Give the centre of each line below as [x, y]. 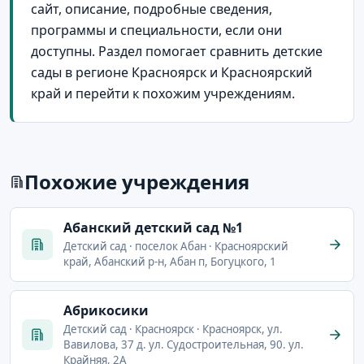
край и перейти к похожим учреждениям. [163, 93]
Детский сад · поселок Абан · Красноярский [176, 246]
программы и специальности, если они [156, 30]
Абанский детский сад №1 [153, 227]
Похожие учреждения [137, 181]
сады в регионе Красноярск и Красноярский [171, 72]
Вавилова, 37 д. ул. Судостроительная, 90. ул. [184, 344]
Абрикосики [106, 310]
